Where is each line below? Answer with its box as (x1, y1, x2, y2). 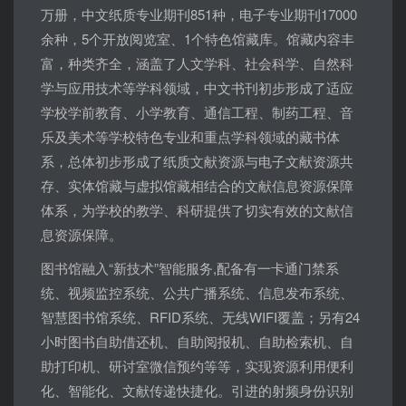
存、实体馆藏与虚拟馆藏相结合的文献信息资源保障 (41, 176, 353, 196)
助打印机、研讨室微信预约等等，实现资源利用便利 (41, 356, 353, 376)
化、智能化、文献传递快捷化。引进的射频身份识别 (41, 381, 353, 401)
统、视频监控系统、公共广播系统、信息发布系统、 (41, 283, 353, 303)
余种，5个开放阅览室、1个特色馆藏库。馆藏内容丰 (41, 29, 354, 49)
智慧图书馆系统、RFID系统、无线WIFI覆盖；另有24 (41, 307, 360, 327)
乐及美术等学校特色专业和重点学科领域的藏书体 (41, 127, 340, 147)
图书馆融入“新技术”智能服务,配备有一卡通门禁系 (41, 258, 339, 278)
